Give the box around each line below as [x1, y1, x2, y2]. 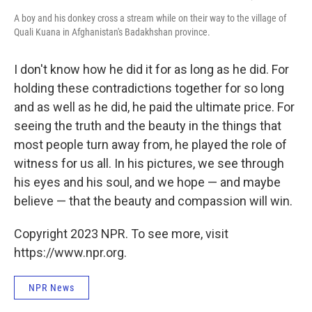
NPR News [29, 282, 75, 294]
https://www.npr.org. [14, 245, 127, 260]
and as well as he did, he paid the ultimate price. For [14, 100, 295, 115]
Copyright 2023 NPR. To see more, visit [14, 226, 228, 242]
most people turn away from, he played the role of [14, 137, 287, 153]
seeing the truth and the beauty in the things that [14, 118, 281, 134]
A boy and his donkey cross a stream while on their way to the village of [14, 13, 286, 24]
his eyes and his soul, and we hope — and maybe [14, 175, 281, 190]
